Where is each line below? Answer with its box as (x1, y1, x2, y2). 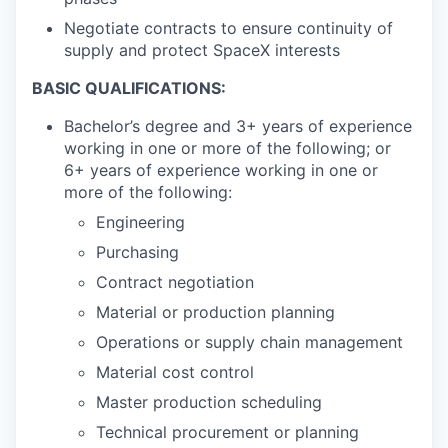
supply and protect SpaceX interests (64, 39, 340, 60)
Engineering (96, 211, 185, 232)
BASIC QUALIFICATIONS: (32, 77, 226, 98)
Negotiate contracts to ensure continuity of (64, 17, 393, 38)
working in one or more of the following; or (64, 137, 391, 158)
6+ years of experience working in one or (64, 159, 378, 180)
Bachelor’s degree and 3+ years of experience (64, 115, 412, 136)
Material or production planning (96, 301, 335, 322)
